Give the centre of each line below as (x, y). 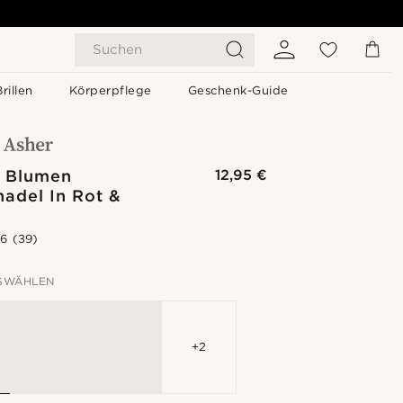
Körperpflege (110, 90)
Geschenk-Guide (238, 90)
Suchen (117, 49)
